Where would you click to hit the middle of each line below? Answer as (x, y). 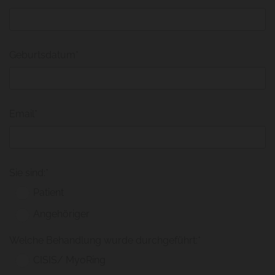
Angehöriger (62, 214)
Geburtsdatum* (44, 55)
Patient (49, 192)
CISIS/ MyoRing (70, 260)
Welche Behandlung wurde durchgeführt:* (105, 240)
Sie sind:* (29, 173)
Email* (24, 114)
